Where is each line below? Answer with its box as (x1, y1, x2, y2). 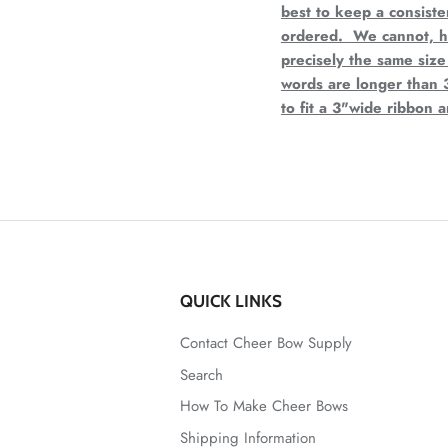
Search (180, 363, 223, 386)
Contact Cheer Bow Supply (180, 332, 352, 355)
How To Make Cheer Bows (180, 395, 348, 418)
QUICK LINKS (180, 291, 282, 312)
